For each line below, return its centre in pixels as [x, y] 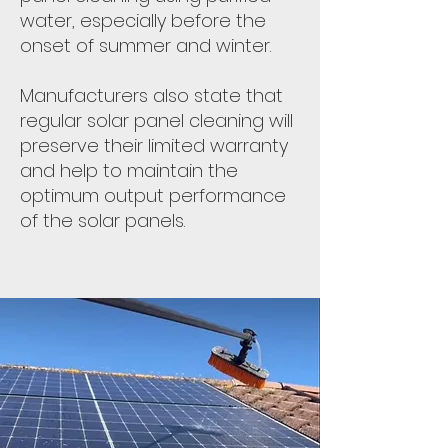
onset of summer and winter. [145, 45]
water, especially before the [143, 20]
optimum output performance [153, 195]
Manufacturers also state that [151, 95]
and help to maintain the [129, 170]
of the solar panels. [102, 220]
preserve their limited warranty [154, 145]
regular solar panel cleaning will [156, 120]
